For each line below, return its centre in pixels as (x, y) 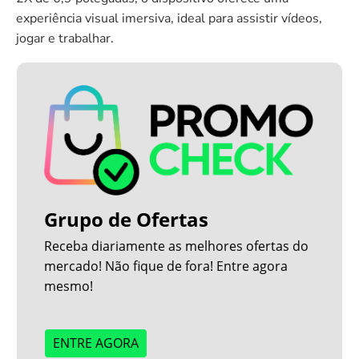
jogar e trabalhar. (65, 38)
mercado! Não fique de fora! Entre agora (166, 266)
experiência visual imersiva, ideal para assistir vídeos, (169, 18)
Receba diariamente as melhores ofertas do (177, 246)
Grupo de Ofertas (127, 219)
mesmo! (69, 286)
